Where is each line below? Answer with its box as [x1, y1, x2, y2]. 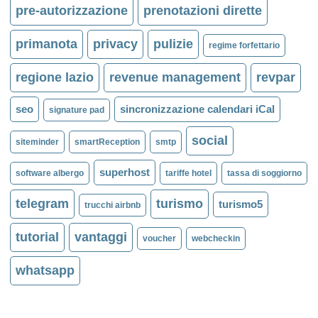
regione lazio [15, 70, 94, 85]
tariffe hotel [165, 168, 212, 179]
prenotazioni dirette [143, 4, 262, 18]
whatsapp [15, 263, 75, 278]
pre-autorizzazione [15, 4, 128, 18]
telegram [15, 197, 69, 212]
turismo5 [218, 198, 263, 211]
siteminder [15, 137, 59, 148]
